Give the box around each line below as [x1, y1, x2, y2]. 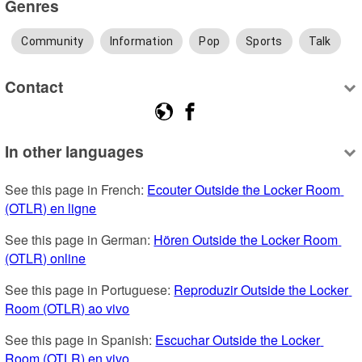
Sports [246, 34, 283, 48]
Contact [5, 75, 64, 99]
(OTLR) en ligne [5, 198, 97, 217]
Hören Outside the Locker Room [154, 229, 339, 249]
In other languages [5, 139, 145, 162]
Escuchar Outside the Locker [155, 330, 321, 349]
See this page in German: [5, 229, 154, 249]
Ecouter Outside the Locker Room [147, 179, 341, 199]
